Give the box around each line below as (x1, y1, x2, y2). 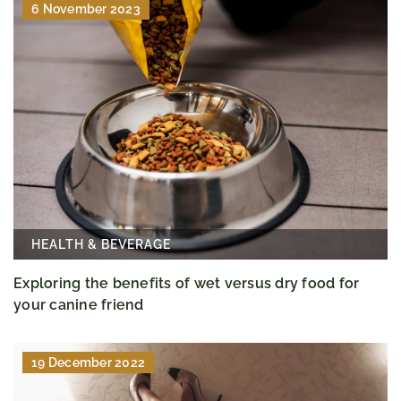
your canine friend (13, 295, 144, 313)
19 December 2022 (31, 354, 145, 370)
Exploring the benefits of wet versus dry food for (13, 274, 360, 292)
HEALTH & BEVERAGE (31, 236, 171, 252)
